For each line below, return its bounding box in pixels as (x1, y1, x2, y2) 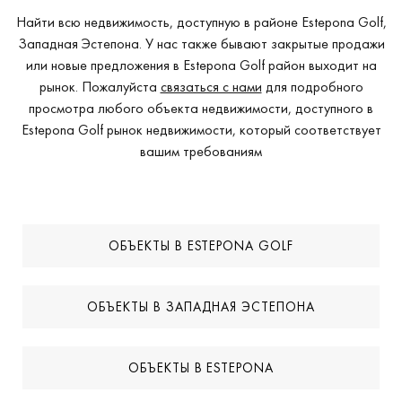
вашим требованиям (140, 141, 262, 161)
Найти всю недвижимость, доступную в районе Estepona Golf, (15, 12, 387, 31)
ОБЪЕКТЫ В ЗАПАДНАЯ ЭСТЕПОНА (87, 298, 315, 317)
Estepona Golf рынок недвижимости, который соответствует (21, 119, 381, 139)
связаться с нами (160, 76, 262, 96)
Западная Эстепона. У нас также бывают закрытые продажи (17, 33, 385, 53)
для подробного (261, 76, 363, 96)
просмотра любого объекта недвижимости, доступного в (29, 98, 373, 118)
